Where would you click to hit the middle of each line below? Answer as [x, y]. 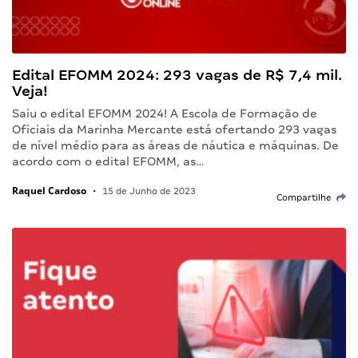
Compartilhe [306, 198]
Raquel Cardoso [49, 191]
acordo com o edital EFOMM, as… [108, 162]
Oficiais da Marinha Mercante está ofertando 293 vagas [174, 130]
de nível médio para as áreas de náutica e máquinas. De [175, 146]
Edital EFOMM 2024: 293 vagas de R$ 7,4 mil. [177, 75]
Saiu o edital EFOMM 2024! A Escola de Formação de [165, 114]
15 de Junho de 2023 [148, 191]
